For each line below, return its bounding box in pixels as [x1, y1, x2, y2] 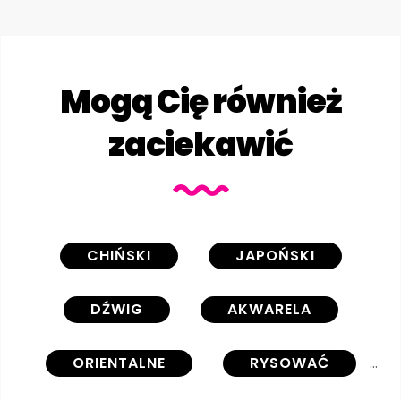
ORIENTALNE [72, 353, 166, 374]
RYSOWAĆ [249, 353, 329, 374]
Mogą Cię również [59, 79, 342, 125]
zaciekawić [108, 122, 293, 168]
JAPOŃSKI [235, 245, 315, 267]
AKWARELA [226, 299, 311, 320]
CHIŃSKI [86, 245, 151, 267]
